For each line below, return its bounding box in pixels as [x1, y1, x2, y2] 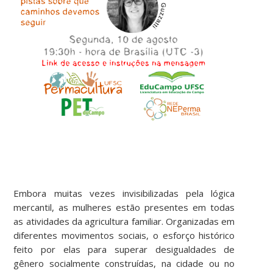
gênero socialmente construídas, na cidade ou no [13, 257, 235, 269]
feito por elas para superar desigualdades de [13, 243, 235, 255]
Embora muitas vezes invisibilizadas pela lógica [13, 186, 235, 199]
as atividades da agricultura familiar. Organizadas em [13, 214, 235, 227]
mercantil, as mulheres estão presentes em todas [13, 200, 235, 213]
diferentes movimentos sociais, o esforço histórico [13, 229, 235, 241]
